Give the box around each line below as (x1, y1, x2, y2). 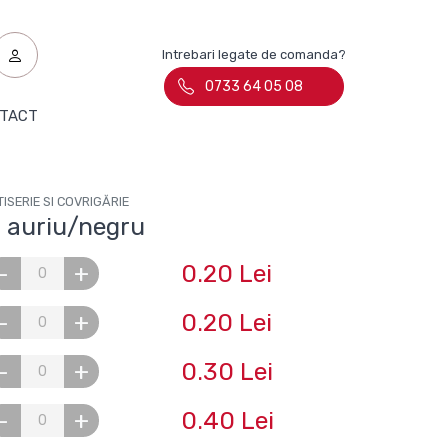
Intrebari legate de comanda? (162, 47, 346, 63)
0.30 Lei (180, 357, 273, 386)
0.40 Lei (180, 406, 274, 435)
